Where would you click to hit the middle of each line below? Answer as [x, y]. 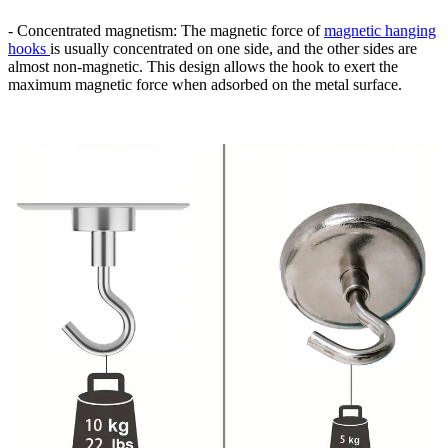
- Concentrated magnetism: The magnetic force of [166, 31]
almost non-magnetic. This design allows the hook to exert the [203, 67]
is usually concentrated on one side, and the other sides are [233, 49]
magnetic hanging [380, 31]
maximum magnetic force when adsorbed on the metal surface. [205, 85]
